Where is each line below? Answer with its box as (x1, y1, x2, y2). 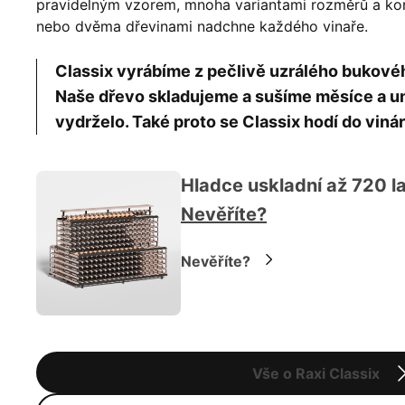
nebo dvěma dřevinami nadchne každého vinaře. (36, 16, 368, 35)
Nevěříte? (181, 251, 250, 270)
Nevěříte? (181, 202, 267, 225)
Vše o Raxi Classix (251, 363, 380, 382)
